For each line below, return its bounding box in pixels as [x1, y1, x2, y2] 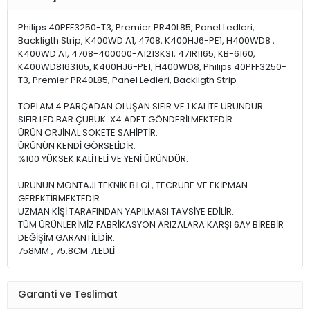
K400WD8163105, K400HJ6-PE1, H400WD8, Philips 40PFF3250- [18, 60, 286, 73]
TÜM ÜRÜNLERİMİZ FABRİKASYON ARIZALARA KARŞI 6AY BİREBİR [18, 217, 284, 231]
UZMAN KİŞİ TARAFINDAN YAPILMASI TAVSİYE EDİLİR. [18, 204, 234, 218]
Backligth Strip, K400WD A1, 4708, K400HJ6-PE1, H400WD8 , [18, 33, 275, 47]
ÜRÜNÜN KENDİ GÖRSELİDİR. [18, 138, 136, 152]
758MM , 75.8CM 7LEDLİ [18, 244, 115, 257]
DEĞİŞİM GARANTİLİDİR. [18, 230, 115, 244]
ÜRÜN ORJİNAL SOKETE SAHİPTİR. [18, 125, 160, 139]
